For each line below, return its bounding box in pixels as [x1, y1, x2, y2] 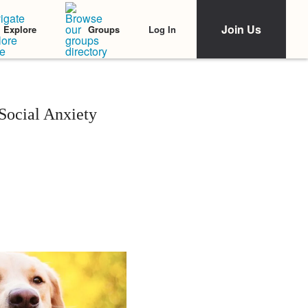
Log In [148, 22, 176, 36]
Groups [88, 23, 120, 36]
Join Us [221, 21, 261, 37]
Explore [3, 23, 36, 36]
